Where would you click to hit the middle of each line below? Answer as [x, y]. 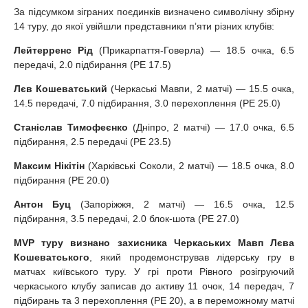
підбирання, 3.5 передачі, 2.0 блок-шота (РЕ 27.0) [126, 219]
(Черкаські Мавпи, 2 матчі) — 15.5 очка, [201, 89]
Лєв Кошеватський [61, 89]
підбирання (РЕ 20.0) [62, 180]
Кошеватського [52, 257]
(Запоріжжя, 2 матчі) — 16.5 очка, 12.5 [182, 205]
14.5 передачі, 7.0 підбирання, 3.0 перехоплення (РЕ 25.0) [147, 103]
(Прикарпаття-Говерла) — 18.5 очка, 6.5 [194, 51]
